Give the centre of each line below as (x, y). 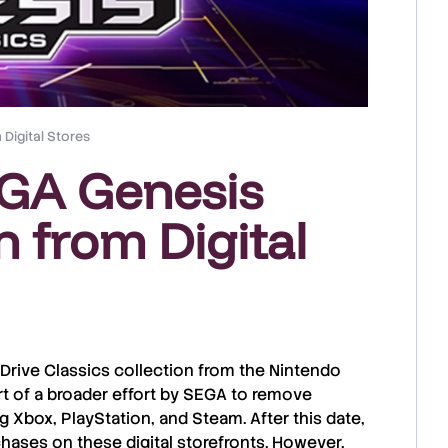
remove (282, 394)
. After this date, (304, 418)
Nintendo (305, 370)
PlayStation (106, 418)
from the (231, 370)
